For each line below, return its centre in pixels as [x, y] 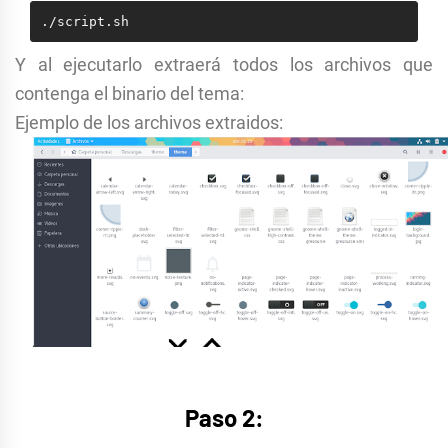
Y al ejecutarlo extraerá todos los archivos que [224, 65]
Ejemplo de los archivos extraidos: [149, 123]
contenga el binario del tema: [129, 94]
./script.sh [84, 21]
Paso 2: [224, 418]
